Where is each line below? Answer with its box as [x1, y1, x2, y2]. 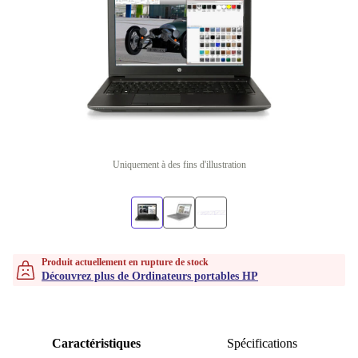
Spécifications [227, 336, 297, 350]
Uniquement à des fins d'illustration [112, 159, 246, 170]
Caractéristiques [51, 336, 141, 350]
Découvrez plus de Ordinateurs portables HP [42, 270, 258, 282]
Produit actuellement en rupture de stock [42, 257, 209, 268]
